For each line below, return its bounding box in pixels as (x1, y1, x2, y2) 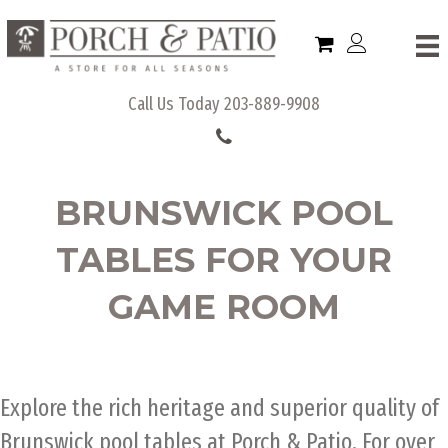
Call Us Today (128, 92, 224, 115)
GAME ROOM (108, 285, 340, 328)
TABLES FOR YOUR (56, 238, 392, 281)
